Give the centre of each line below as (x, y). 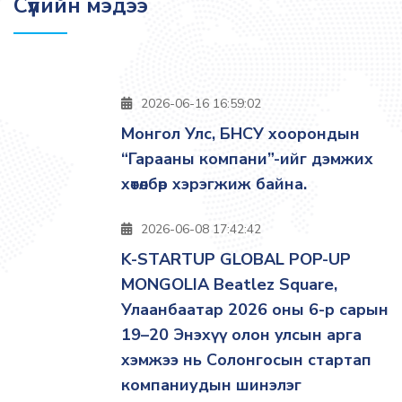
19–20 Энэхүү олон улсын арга (241, 335)
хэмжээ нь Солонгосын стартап (246, 360)
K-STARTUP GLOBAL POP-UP (236, 259)
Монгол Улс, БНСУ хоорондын (240, 134)
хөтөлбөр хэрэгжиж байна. (214, 184)
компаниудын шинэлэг (211, 385)
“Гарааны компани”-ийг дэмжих (247, 159)
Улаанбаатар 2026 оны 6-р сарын (255, 310)
